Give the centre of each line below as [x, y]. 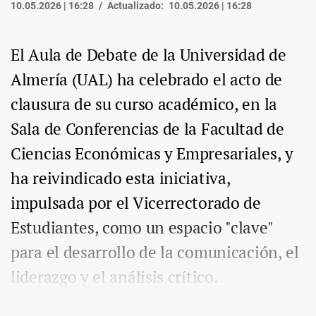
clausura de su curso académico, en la [144, 104]
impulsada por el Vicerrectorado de [136, 203]
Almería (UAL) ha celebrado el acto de [146, 80]
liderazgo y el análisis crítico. [114, 277]
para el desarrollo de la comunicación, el [155, 253]
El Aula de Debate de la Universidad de [148, 55]
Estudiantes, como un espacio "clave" [142, 228]
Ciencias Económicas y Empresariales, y [152, 154]
